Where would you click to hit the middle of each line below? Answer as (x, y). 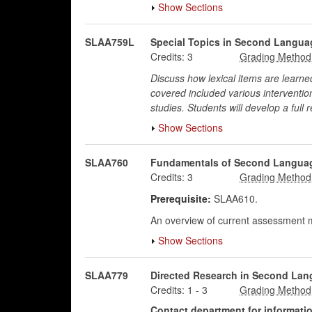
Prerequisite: (180, 198)
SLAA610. (234, 198)
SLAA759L (110, 42)
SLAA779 (107, 275)
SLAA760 (107, 162)
